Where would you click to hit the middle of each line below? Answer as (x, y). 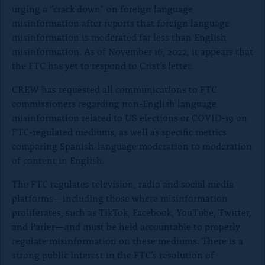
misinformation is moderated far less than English (119, 37)
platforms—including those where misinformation (120, 198)
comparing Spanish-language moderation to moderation (132, 146)
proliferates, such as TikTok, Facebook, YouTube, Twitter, (132, 212)
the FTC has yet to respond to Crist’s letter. (102, 65)
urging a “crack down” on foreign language (102, 9)
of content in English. (58, 160)
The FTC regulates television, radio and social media (123, 184)
